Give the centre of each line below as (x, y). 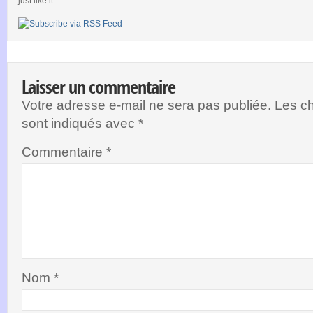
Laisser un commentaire (99, 86)
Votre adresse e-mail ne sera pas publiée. (146, 105)
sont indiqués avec (80, 123)
